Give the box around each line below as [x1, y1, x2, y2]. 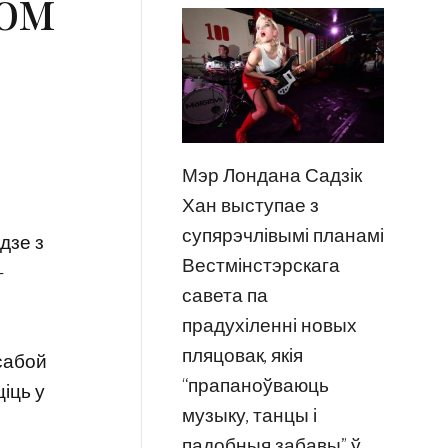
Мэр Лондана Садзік [181, 160, 362, 192]
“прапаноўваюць [181, 370, 329, 402]
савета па [181, 280, 268, 312]
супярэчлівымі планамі [181, 220, 384, 252]
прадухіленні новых [181, 310, 357, 342]
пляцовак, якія [181, 340, 303, 372]
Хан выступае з [181, 190, 319, 222]
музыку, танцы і [181, 400, 317, 432]
